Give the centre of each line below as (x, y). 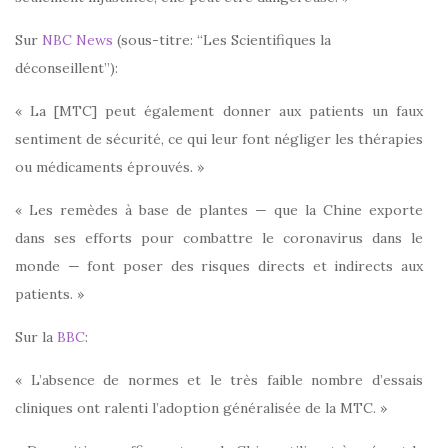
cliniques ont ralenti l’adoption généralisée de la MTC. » (201, 407)
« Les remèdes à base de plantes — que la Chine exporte (219, 209)
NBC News (77, 39)
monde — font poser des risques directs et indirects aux (219, 265)
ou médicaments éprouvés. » (109, 166)
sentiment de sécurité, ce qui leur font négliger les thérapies (219, 138)
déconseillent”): (66, 67)
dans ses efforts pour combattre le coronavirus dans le (219, 237)
